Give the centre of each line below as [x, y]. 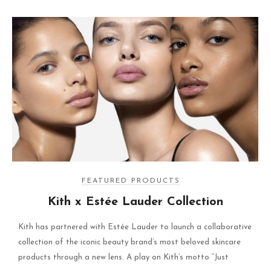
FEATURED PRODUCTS [131, 181]
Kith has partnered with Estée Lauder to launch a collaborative [135, 227]
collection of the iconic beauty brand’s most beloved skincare [129, 242]
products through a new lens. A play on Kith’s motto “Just [123, 257]
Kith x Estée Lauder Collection [135, 202]
